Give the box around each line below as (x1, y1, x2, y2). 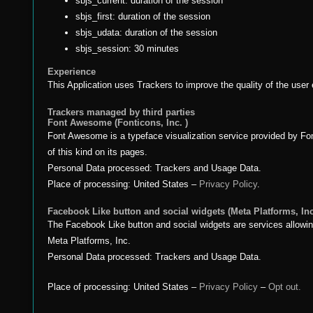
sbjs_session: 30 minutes (75, 43, 179, 54)
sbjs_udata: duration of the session (75, 27, 217, 38)
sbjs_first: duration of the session (75, 11, 210, 22)
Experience (48, 66, 96, 77)
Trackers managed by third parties (48, 107, 195, 117)
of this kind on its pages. (48, 147, 147, 157)
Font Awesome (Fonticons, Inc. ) (48, 117, 188, 128)
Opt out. (268, 282, 301, 292)
